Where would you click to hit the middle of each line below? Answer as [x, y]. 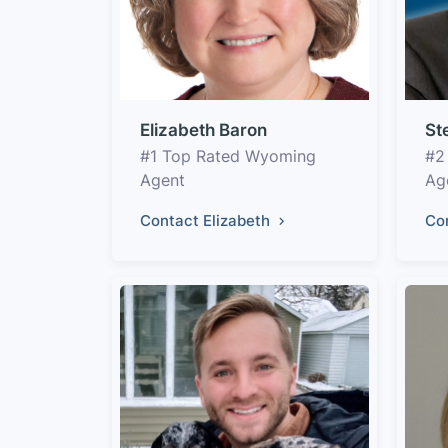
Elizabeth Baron [203, 130]
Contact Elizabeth [207, 220]
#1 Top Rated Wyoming [228, 156]
